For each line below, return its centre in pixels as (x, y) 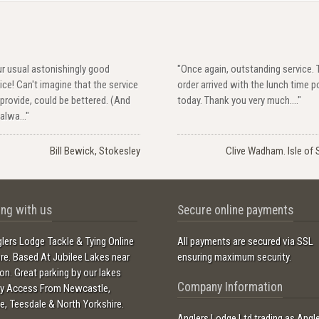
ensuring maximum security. (234, 257)
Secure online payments (235, 210)
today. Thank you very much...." (240, 100)
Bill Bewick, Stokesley (95, 151)
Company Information (230, 287)
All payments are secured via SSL (245, 242)
